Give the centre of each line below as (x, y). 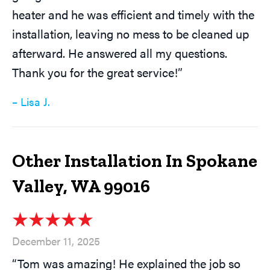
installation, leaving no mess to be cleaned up (130, 34)
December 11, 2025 (56, 241)
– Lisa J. (31, 102)
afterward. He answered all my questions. (120, 53)
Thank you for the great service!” (97, 72)
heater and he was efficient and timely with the (133, 14)
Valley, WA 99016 (81, 187)
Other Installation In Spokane (135, 161)
